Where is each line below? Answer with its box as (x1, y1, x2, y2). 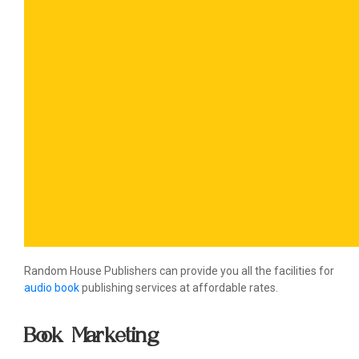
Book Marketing (24, 322, 159, 348)
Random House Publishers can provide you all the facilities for (24, 264, 334, 278)
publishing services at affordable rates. (79, 281, 278, 295)
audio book (24, 281, 79, 295)
